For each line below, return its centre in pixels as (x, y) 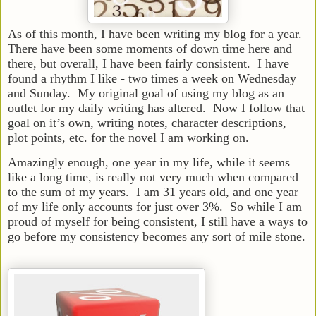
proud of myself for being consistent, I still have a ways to (158, 221)
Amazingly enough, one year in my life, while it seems (149, 162)
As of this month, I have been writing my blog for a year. (157, 34)
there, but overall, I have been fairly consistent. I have (148, 63)
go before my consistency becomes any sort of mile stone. (157, 236)
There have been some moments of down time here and (150, 48)
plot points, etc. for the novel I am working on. (128, 137)
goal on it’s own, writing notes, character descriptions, (147, 122)
